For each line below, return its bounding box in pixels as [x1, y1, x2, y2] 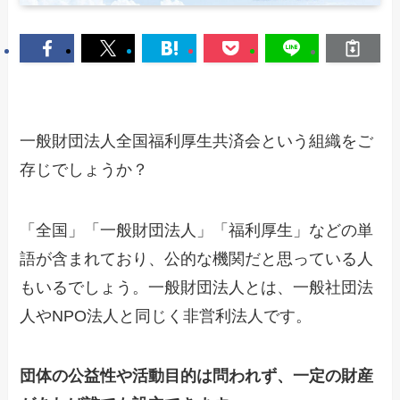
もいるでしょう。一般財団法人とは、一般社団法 [20, 278, 374, 296]
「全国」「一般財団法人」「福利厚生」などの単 [20, 221, 374, 239]
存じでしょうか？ [20, 160, 149, 179]
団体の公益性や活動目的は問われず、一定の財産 [20, 367, 374, 386]
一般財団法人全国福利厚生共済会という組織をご [20, 131, 374, 150]
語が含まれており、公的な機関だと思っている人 [20, 249, 374, 268]
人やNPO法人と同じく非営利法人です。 [20, 306, 312, 325]
